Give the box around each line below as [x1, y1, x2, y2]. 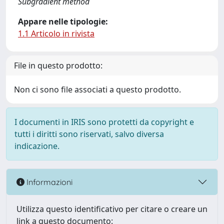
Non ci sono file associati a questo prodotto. [14, 84, 181, 95]
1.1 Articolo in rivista [18, 28, 94, 39]
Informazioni [24, 176, 72, 187]
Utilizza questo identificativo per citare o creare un [16, 203, 207, 214]
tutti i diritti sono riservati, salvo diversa [14, 128, 164, 139]
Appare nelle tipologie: [18, 16, 108, 27]
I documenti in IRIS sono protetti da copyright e [14, 116, 194, 127]
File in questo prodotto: [14, 60, 102, 71]
